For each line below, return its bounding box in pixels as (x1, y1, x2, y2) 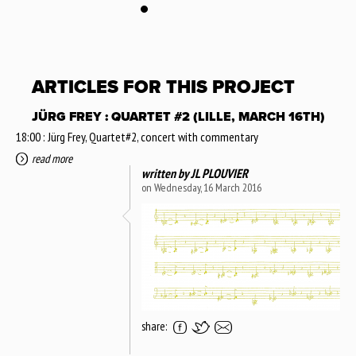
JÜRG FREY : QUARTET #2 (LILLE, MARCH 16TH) (32, 108, 325, 125)
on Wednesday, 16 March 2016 (141, 180, 261, 195)
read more (32, 150, 72, 166)
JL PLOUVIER (191, 164, 248, 181)
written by (141, 164, 191, 181)
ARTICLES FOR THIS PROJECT (32, 76, 295, 99)
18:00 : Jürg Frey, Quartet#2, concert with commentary (16, 128, 258, 145)
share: (141, 318, 167, 334)
